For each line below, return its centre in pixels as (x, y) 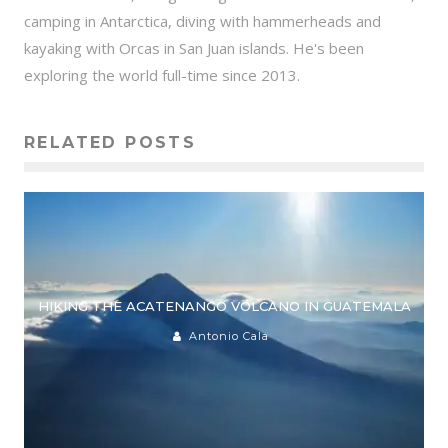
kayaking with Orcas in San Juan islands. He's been (194, 47)
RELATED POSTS (110, 142)
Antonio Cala (228, 335)
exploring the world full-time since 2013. (162, 74)
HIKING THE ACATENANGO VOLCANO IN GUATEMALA (224, 305)
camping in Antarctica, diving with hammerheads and (202, 20)
